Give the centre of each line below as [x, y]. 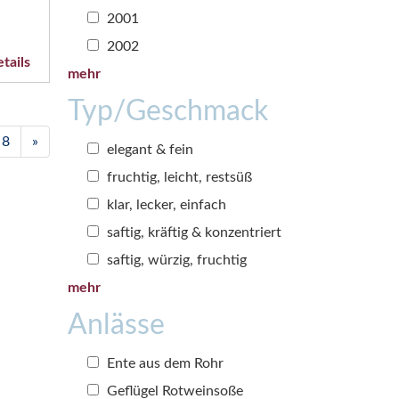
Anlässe [116, 325]
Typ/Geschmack [168, 111]
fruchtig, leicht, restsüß [178, 177]
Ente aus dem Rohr [163, 363]
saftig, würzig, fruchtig [175, 260]
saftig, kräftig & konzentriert [192, 232]
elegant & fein [148, 149]
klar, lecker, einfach [165, 204]
